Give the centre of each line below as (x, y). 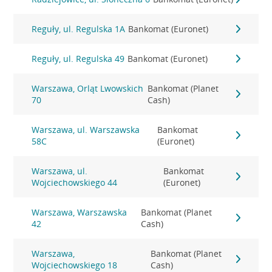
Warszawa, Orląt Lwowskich (88, 88)
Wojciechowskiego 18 (75, 265)
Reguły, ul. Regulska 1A (79, 29)
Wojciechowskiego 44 (75, 182)
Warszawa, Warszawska (80, 212)
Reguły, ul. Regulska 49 (78, 59)
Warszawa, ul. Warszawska (86, 130)
